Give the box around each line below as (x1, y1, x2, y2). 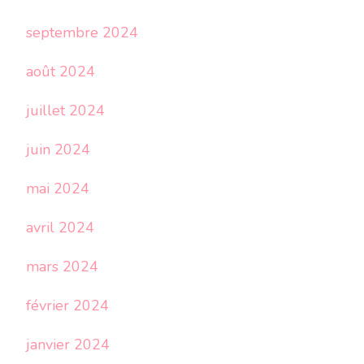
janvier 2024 (26, 335, 110, 354)
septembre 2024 (26, 23, 138, 42)
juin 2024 (26, 140, 90, 159)
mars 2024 (26, 257, 98, 276)
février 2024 (26, 296, 109, 315)
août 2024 (26, 62, 95, 81)
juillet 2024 (26, 101, 105, 120)
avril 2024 (26, 218, 94, 237)
